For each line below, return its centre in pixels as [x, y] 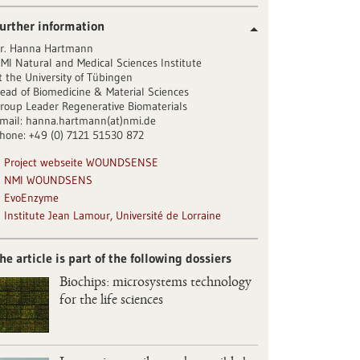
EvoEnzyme [32, 198]
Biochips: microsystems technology [155, 283]
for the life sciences [111, 301]
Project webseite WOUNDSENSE [82, 163]
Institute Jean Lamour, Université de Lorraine [113, 216]
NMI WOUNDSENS [49, 180]
